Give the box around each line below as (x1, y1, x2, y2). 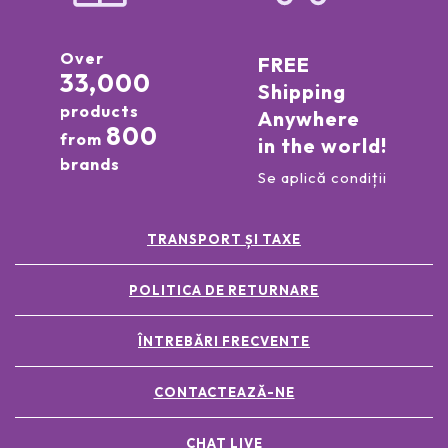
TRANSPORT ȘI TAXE (147, 231, 301, 248)
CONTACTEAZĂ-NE (153, 384, 295, 401)
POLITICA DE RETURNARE (129, 282, 319, 299)
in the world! (257, 133, 387, 159)
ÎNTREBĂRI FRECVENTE (138, 333, 310, 350)
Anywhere (257, 106, 360, 132)
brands (59, 154, 120, 175)
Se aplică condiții (257, 168, 387, 188)
